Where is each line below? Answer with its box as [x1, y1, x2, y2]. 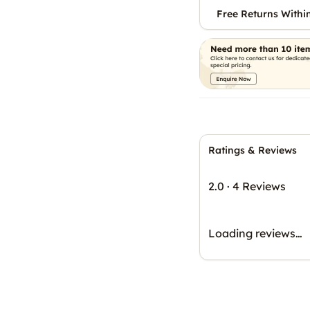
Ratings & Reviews [208, 143, 297, 156]
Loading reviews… [208, 226, 302, 240]
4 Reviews [232, 179, 286, 193]
